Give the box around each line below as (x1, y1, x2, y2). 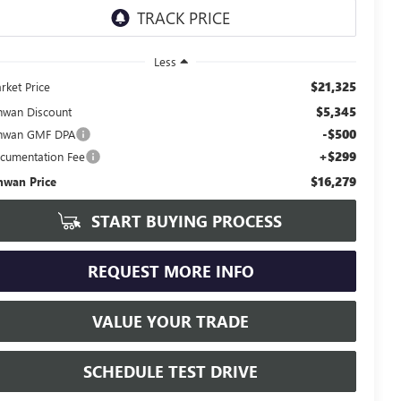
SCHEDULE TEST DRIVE (83, 360, 258, 382)
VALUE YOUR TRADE (92, 310, 249, 332)
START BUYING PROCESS (86, 209, 282, 232)
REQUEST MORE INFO (87, 260, 254, 282)
